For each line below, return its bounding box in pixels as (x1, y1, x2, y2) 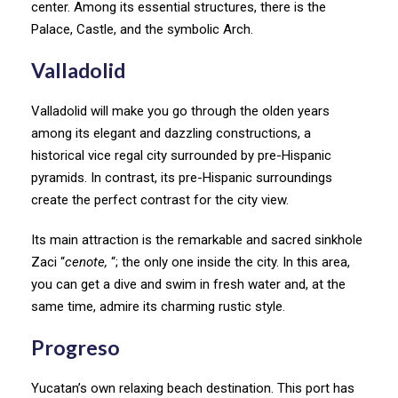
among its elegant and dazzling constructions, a (31, 124, 311, 141)
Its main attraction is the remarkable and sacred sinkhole (31, 231, 362, 248)
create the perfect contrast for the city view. (31, 191, 289, 208)
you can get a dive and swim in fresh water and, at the (31, 275, 346, 292)
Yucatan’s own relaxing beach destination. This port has (31, 379, 354, 396)
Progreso (31, 334, 120, 360)
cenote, (65, 253, 111, 270)
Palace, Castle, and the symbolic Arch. (31, 20, 257, 37)
